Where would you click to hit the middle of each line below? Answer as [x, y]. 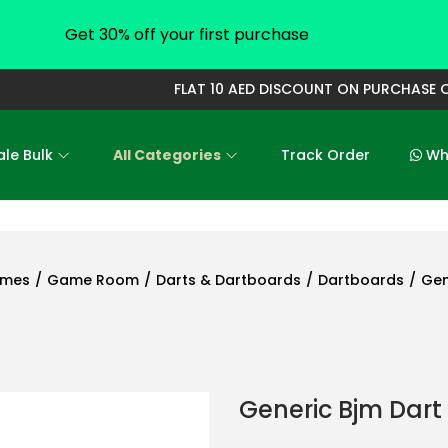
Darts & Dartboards [228, 280]
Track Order [325, 155]
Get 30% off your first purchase [186, 34]
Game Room [93, 280]
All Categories [167, 155]
